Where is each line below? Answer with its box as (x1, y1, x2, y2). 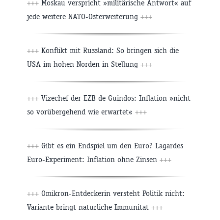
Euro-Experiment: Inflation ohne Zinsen (27, 155, 160, 165)
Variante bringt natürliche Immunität (27, 202, 151, 212)
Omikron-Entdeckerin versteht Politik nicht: (39, 189, 185, 198)
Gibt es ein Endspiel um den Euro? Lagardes (39, 141, 183, 151)
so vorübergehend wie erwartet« (27, 107, 135, 117)
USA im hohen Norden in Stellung (27, 59, 140, 69)
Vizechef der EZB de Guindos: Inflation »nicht (39, 93, 191, 103)
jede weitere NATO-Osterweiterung (27, 12, 140, 22)
